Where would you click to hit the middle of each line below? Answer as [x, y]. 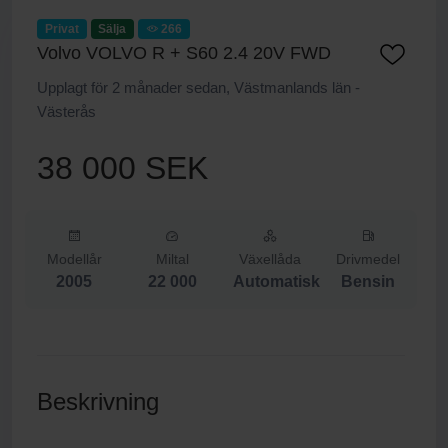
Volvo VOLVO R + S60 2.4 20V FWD [184, 53]
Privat [61, 29]
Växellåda [270, 259]
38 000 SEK [122, 168]
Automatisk [276, 281]
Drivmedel [368, 259]
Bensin [368, 281]
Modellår [74, 259]
